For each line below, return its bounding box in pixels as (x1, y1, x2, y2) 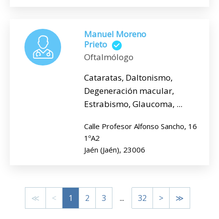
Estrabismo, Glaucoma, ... (84, 98, 182, 109)
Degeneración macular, (84, 85, 174, 96)
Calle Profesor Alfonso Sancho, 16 (84, 121, 197, 131)
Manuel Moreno (84, 28, 146, 40)
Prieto (84, 39, 107, 50)
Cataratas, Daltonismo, (84, 71, 173, 83)
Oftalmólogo (84, 51, 133, 63)
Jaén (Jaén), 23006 (84, 144, 145, 154)
